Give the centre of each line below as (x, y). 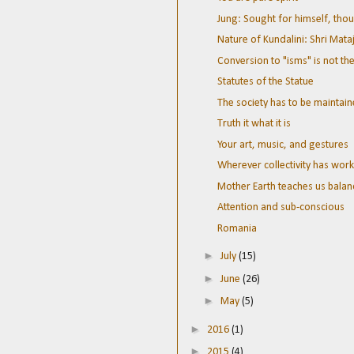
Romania (237, 228)
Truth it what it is (254, 124)
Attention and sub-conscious (281, 208)
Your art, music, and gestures (282, 145)
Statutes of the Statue (265, 82)
